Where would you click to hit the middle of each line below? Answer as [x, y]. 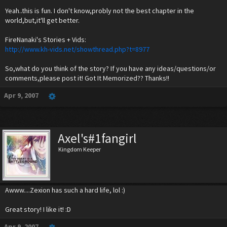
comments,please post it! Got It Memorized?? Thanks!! [87, 78]
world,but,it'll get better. [42, 20]
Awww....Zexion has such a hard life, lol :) [65, 190]
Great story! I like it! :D [38, 209]
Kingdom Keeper [79, 149]
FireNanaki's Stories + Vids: [46, 40]
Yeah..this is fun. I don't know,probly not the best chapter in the [100, 11]
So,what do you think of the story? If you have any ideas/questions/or [110, 68]
